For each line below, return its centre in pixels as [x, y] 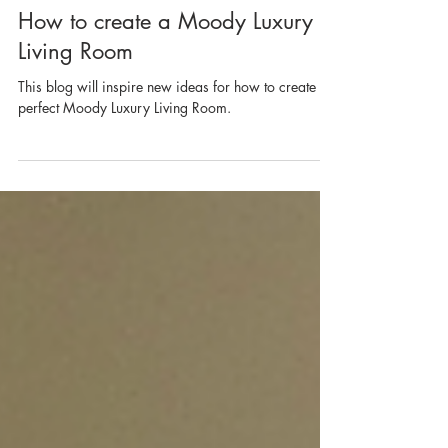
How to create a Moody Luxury [165, 71]
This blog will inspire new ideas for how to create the [177, 136]
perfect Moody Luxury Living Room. [124, 157]
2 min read [137, 21]
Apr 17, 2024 [54, 21]
